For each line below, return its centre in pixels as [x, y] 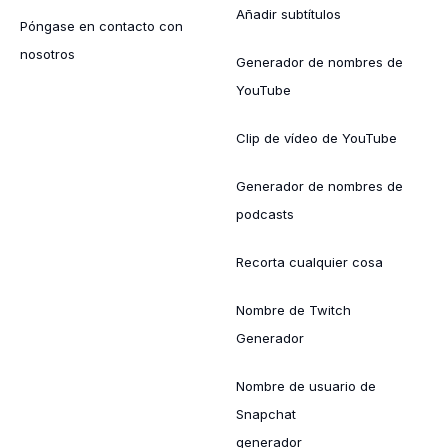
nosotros [47, 53]
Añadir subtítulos [288, 13]
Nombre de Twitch [293, 309]
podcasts [265, 213]
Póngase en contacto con [101, 25]
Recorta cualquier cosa [309, 261]
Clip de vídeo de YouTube [316, 137]
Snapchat [266, 413]
